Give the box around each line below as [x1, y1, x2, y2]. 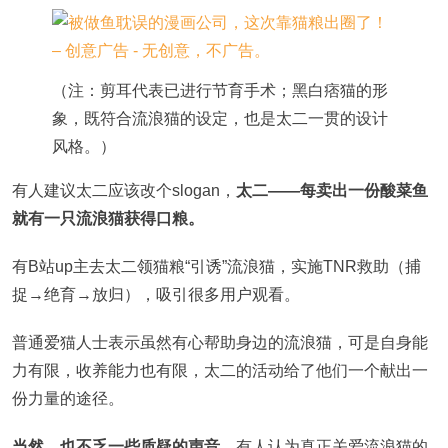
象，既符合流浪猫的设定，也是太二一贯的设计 [52, 110, 388, 127]
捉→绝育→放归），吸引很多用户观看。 [12, 286, 300, 303]
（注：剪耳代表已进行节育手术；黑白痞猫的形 [52, 82, 388, 99]
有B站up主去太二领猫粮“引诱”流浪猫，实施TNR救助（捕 [12, 258, 421, 275]
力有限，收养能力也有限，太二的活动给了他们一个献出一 [12, 362, 428, 379]
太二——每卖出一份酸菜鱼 [236, 182, 428, 199]
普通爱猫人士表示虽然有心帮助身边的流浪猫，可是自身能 [12, 334, 428, 351]
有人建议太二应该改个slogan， [12, 182, 236, 199]
